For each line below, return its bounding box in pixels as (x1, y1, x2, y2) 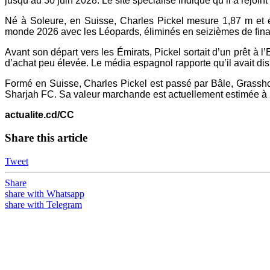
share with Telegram (5, 199, 82, 210)
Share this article (5, 131, 87, 145)
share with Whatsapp (5, 189, 84, 199)
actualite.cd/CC (5, 109, 74, 120)
